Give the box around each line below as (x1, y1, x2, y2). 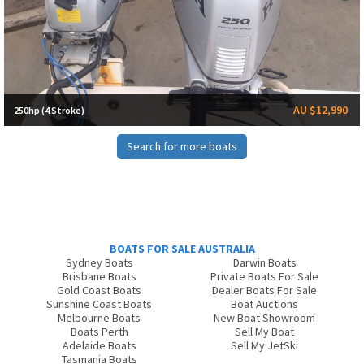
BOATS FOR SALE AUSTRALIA (109, 241, 255, 257)
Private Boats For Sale (210, 269, 319, 284)
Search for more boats (127, 139, 237, 154)
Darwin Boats (232, 255, 297, 271)
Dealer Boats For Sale (212, 283, 318, 298)
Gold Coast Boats (57, 283, 142, 298)
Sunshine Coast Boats (46, 297, 153, 312)
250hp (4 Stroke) (14, 104, 84, 117)
